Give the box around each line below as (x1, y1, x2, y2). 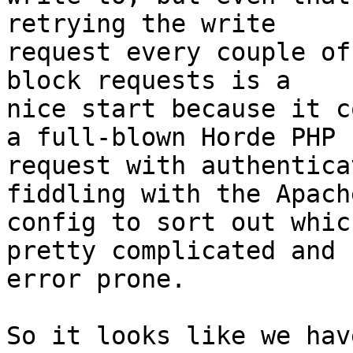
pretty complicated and (6, 236, 351, 266)
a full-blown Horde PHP (6, 123, 351, 152)
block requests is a (6, 66, 306, 95)
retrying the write (6, 9, 291, 39)
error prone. (6, 265, 186, 294)
